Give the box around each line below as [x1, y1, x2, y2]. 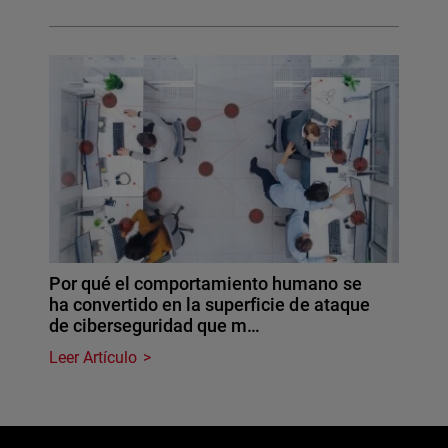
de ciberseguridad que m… [49, 314, 261, 336]
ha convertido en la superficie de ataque [49, 293, 370, 315]
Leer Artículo [49, 347, 138, 367]
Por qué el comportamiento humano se [49, 272, 362, 294]
